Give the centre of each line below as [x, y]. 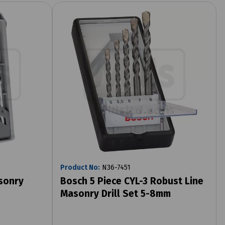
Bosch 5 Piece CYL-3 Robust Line [132, 181]
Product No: [80, 167]
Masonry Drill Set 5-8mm [115, 193]
